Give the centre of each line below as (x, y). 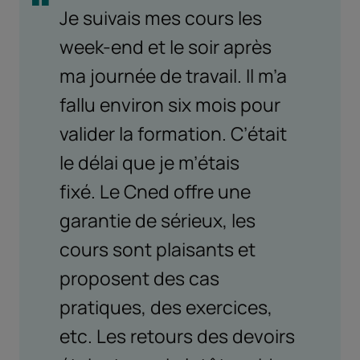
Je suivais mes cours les (161, 18)
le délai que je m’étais (149, 163)
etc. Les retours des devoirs (177, 336)
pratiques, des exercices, (166, 307)
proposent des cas (139, 278)
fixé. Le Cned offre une (155, 192)
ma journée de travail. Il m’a (173, 76)
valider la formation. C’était (173, 134)
